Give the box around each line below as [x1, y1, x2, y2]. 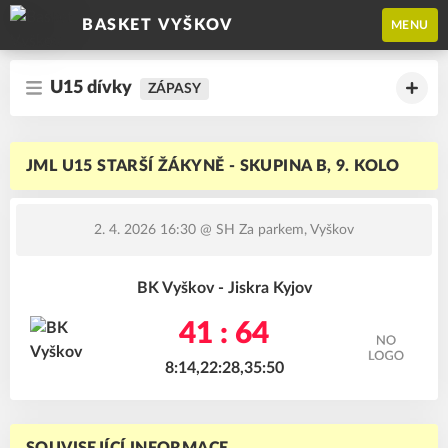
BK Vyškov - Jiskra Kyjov [136, 280, 312, 296]
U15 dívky [50, 79, 132, 97]
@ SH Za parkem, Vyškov [196, 223, 354, 237]
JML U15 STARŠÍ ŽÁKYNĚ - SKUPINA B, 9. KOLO [26, 158, 400, 174]
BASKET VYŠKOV [82, 17, 233, 33]
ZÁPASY [148, 82, 201, 96]
